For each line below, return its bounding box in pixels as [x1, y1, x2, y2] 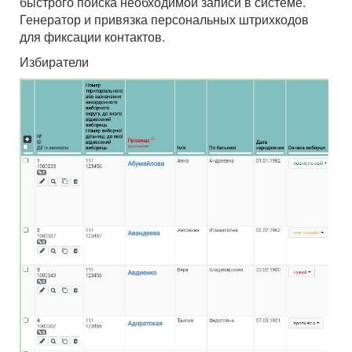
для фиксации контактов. [20, 27, 165, 46]
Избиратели [20, 53, 89, 71]
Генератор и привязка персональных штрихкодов [20, 10, 309, 29]
